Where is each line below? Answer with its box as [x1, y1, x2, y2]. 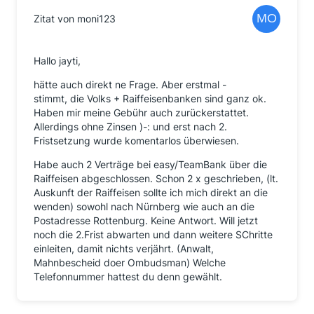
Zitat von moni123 [34, 13, 116, 25]
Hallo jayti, [34, 55, 81, 67]
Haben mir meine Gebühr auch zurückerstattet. [34, 107, 249, 118]
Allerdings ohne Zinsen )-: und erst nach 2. [34, 121, 227, 132]
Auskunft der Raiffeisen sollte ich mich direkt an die [34, 186, 268, 198]
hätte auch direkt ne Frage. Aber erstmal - [34, 78, 226, 90]
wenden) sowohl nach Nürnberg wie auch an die [34, 200, 254, 212]
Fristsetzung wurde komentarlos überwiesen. [34, 135, 239, 146]
